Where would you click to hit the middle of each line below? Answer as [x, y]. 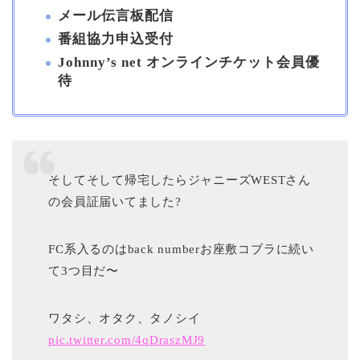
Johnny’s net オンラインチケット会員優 [189, 62]
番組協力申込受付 [116, 39]
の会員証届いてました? [115, 202]
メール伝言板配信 [116, 16]
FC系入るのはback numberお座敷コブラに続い [181, 250]
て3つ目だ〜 [84, 271]
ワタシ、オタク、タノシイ [125, 319]
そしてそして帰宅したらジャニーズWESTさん [180, 180]
